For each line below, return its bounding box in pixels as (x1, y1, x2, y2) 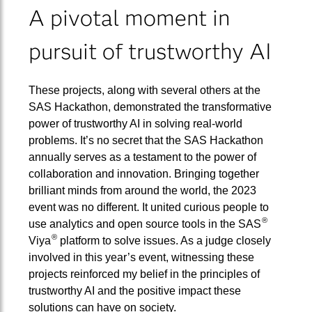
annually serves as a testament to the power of (28, 150, 256, 163)
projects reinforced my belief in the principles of (28, 267, 260, 280)
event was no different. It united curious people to (28, 201, 269, 213)
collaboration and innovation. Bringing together (28, 167, 259, 180)
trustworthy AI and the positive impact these (28, 284, 241, 297)
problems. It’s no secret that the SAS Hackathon (28, 134, 263, 146)
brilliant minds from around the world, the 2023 (28, 184, 256, 196)
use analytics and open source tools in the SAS (28, 217, 261, 230)
